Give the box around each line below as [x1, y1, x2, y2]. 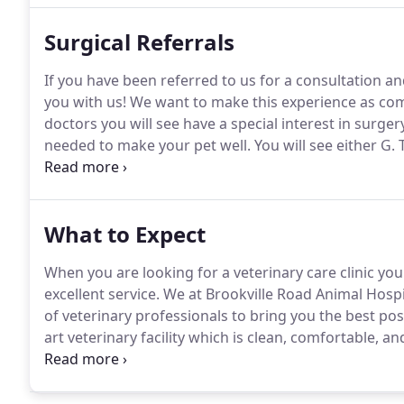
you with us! [44, 92, 126, 112]
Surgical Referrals [44, 27, 234, 57]
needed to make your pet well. [44, 135, 251, 155]
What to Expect [44, 219, 206, 249]
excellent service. [44, 284, 160, 304]
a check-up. [44, 371, 122, 390]
